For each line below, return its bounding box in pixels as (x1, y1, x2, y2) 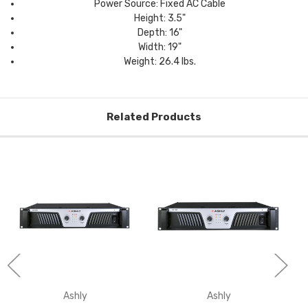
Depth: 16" (137, 27, 182, 39)
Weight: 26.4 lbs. (123, 56, 196, 68)
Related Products (107, 111, 201, 124)
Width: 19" (137, 41, 181, 54)
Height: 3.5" (133, 12, 186, 25)
